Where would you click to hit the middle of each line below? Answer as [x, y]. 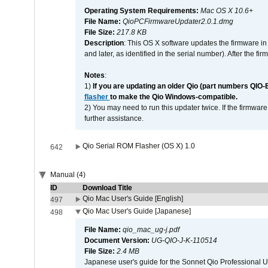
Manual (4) [68, 175]
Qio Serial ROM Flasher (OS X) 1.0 [138, 146]
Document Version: [118, 240]
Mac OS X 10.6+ [226, 11]
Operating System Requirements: [142, 11]
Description [104, 43]
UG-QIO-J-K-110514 [184, 240]
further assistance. [114, 118]
